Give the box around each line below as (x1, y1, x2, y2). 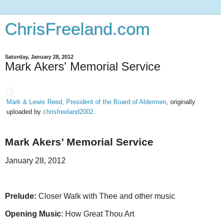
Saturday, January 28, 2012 (5, 54, 74, 60)
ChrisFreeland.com (5, 20, 150, 38)
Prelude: (5, 192, 38, 201)
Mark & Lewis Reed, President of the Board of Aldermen (6, 98, 166, 106)
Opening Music (5, 209, 61, 218)
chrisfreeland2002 (43, 108, 93, 115)
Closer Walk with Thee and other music (38, 192, 175, 201)
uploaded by (6, 108, 43, 115)
